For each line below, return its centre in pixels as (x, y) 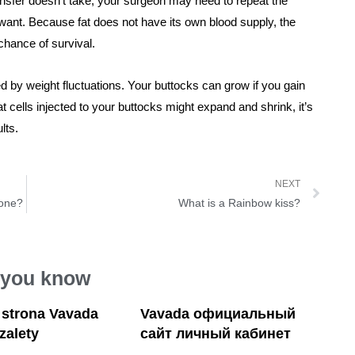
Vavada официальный (218, 314)
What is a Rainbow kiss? (239, 203)
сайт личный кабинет (216, 334)
